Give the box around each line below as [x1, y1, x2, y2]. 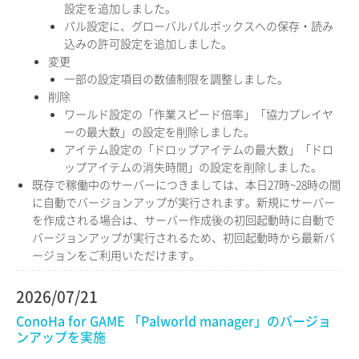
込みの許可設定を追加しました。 [64, 35, 232, 51]
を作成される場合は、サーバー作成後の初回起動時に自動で [32, 212, 335, 228]
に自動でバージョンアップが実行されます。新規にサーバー [32, 194, 335, 210]
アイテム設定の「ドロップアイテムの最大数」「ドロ [64, 141, 333, 157]
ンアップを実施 [16, 327, 106, 346]
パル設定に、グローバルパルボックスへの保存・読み [64, 18, 333, 34]
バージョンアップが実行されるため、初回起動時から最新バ [32, 229, 335, 245]
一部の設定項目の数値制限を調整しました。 [64, 71, 288, 87]
